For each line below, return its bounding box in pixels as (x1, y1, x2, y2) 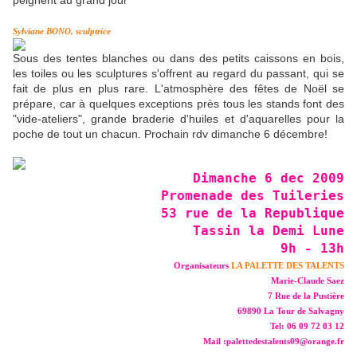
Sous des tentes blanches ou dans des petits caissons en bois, (13, 52, 344, 65)
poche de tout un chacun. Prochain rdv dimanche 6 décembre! (13, 127, 328, 141)
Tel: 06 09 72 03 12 (270, 322, 344, 331)
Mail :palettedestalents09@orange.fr (203, 337, 344, 347)
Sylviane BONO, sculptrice (13, 27, 111, 37)
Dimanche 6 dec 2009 (193, 171, 344, 186)
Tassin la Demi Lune (193, 223, 344, 239)
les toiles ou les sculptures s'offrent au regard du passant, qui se (13, 67, 344, 80)
